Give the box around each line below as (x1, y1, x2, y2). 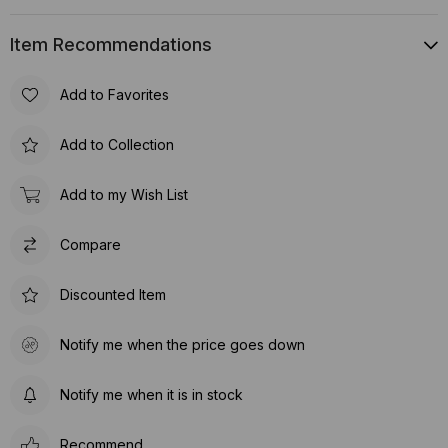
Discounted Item (60, 286, 166, 304)
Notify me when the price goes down (60, 336, 305, 354)
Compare (60, 236, 121, 254)
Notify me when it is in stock (60, 386, 243, 404)
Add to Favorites (60, 86, 169, 104)
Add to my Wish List (60, 186, 188, 204)
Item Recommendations (10, 33, 212, 55)
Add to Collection (60, 136, 174, 154)
